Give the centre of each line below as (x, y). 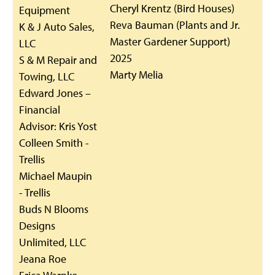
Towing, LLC (47, 76)
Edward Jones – (55, 93)
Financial (40, 110)
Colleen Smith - (54, 143)
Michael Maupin (56, 176)
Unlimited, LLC (52, 242)
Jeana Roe (43, 259)
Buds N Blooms (54, 209)
